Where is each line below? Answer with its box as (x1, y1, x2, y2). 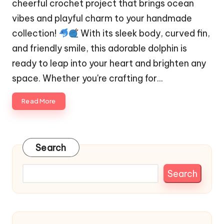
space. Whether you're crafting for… (12, 72, 162, 84)
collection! (12, 27, 58, 39)
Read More (21, 96, 56, 105)
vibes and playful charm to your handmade (12, 12, 192, 24)
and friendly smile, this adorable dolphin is (12, 42, 187, 54)
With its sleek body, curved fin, (78, 27, 210, 39)
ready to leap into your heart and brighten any (12, 57, 206, 69)
